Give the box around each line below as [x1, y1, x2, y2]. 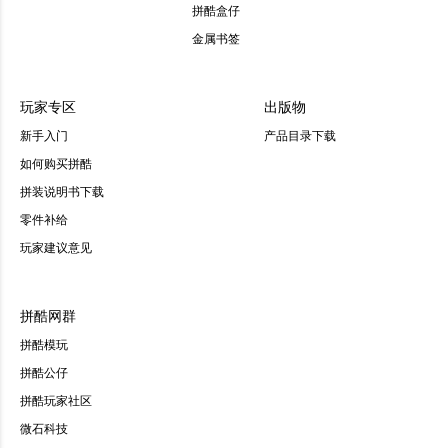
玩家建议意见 [20, 238, 92, 255]
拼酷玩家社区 [20, 391, 92, 408]
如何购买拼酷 [20, 154, 92, 171]
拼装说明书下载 [20, 182, 104, 199]
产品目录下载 [264, 126, 336, 143]
